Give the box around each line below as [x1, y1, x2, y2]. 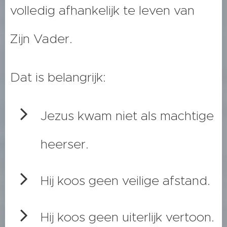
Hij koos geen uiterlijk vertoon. [41, 209, 214, 225]
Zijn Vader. [10, 31, 72, 47]
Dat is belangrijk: [10, 69, 106, 86]
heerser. [41, 136, 89, 153]
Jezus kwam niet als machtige [41, 108, 214, 124]
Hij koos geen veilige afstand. [41, 173, 210, 189]
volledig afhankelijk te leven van [10, 3, 195, 19]
